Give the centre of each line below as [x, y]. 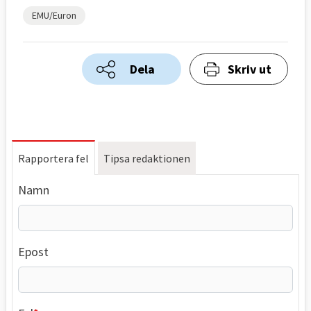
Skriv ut [249, 69]
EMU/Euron [54, 15]
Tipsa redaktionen [147, 158]
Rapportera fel [53, 158]
